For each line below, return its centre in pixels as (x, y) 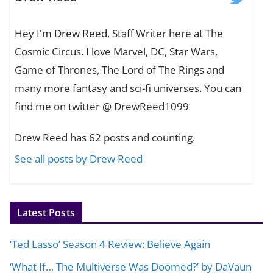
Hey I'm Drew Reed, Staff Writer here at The (119, 34)
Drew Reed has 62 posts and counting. (105, 138)
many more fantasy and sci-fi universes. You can (128, 88)
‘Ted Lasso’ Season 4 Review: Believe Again (110, 244)
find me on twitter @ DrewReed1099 (102, 107)
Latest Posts (46, 212)
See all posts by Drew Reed (79, 159)
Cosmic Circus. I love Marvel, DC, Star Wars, (116, 52)
